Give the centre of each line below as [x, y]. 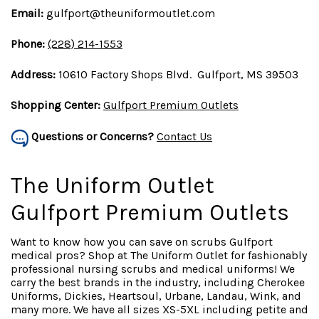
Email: [27, 14]
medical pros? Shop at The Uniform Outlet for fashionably [159, 256]
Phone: [29, 44]
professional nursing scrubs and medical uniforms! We [153, 269]
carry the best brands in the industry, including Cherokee [158, 283]
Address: [33, 75]
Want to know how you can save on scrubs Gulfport [142, 242]
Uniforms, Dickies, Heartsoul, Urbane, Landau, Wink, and [156, 296]
